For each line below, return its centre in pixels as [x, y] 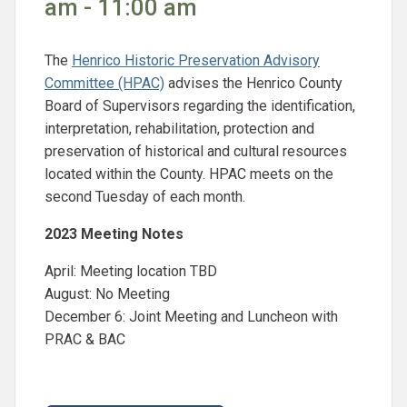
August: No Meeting [107, 294]
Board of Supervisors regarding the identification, [200, 106]
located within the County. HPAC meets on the [189, 174]
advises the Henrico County [253, 84]
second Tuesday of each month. [145, 197]
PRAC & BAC [85, 340]
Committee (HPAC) [104, 84]
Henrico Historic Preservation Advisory [196, 61]
